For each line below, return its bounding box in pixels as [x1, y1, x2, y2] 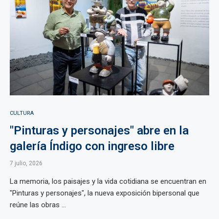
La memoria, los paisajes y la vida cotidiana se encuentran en [10, 177, 206, 186]
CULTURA [10, 110, 34, 116]
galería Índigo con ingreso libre [10, 139, 175, 153]
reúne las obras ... [10, 200, 66, 209]
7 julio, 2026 [10, 160, 43, 167]
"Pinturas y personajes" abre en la [10, 124, 189, 137]
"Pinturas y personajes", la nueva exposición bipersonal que [10, 189, 199, 197]
